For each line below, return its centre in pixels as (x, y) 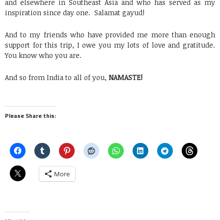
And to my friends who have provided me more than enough (110, 34)
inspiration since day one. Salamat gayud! (75, 12)
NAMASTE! (125, 77)
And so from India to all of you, (57, 77)
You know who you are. (43, 55)
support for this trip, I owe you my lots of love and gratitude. (110, 45)
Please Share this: (30, 115)
